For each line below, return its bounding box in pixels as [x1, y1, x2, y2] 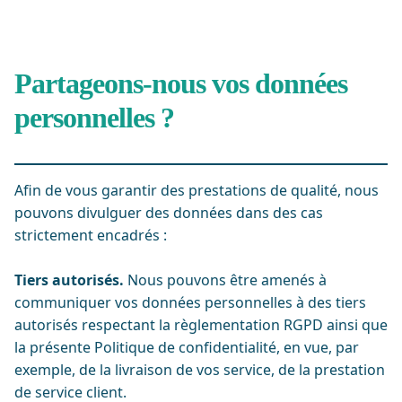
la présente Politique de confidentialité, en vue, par [14, 337, 359, 357]
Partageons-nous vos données [14, 67, 347, 100]
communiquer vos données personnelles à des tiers [14, 293, 366, 312]
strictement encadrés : [14, 225, 167, 245]
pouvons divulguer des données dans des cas [14, 203, 323, 223]
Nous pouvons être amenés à [124, 270, 327, 290]
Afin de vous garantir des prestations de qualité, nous [14, 180, 379, 200]
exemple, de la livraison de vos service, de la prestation [14, 360, 385, 380]
